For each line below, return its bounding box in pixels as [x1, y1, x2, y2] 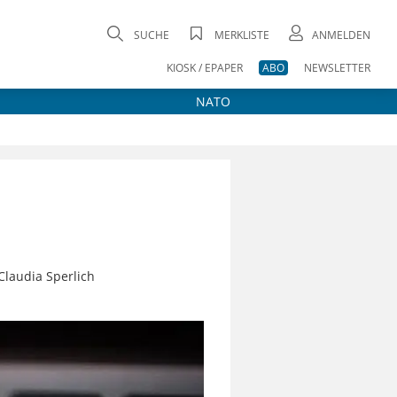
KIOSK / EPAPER [167, 60, 243, 76]
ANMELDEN [312, 27, 370, 43]
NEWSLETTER [304, 60, 370, 76]
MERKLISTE [214, 27, 269, 43]
